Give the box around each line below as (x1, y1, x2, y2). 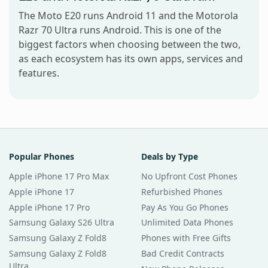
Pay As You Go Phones (141, 201, 229, 213)
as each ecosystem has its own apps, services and (19, 52, 243, 66)
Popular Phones (9, 151, 74, 163)
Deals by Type (141, 151, 198, 163)
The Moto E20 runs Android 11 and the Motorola (19, 9, 238, 23)
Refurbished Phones (141, 185, 223, 197)
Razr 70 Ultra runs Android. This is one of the (19, 23, 221, 37)
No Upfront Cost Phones (141, 170, 237, 182)
